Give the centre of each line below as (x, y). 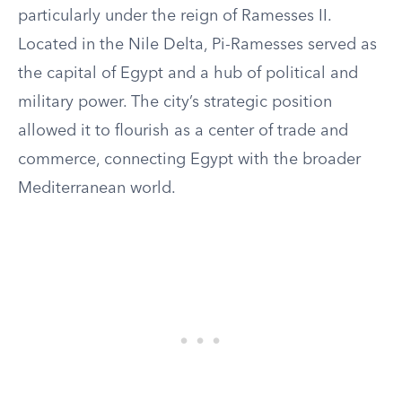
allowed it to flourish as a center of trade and (183, 131)
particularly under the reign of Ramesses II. (175, 16)
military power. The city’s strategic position (175, 102)
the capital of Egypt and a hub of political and (188, 74)
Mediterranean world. (97, 188)
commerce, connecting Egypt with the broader (189, 160)
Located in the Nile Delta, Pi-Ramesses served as (197, 45)
